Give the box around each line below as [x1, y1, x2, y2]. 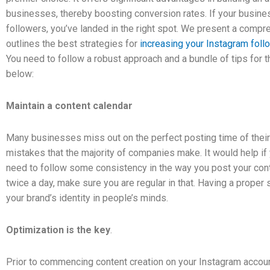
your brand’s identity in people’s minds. [6, 192, 171, 204]
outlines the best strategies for [6, 37, 140, 49]
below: [6, 67, 36, 80]
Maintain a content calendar [6, 99, 135, 111]
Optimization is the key [6, 224, 110, 236]
